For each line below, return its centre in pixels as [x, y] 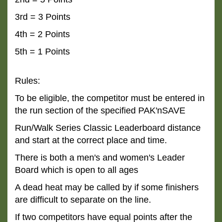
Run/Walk [35, 128]
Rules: [28, 81]
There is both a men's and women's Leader [100, 158]
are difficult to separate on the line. [83, 200]
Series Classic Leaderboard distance [128, 128]
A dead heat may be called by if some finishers [107, 187]
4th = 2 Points [42, 34]
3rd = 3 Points [43, 17]
